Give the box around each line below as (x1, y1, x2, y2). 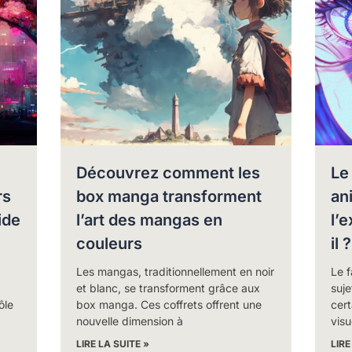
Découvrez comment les (76, 163, 261, 182)
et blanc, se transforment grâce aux (76, 280, 261, 295)
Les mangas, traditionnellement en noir (76, 264, 275, 278)
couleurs (76, 233, 143, 253)
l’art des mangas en (76, 210, 223, 229)
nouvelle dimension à (76, 313, 184, 328)
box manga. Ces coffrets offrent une (76, 297, 262, 311)
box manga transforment (76, 186, 262, 206)
